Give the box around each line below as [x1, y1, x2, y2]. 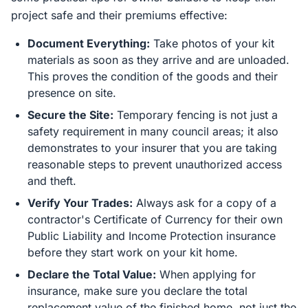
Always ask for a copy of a [133, 196, 276, 210]
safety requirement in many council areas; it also [27, 124, 278, 138]
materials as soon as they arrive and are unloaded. [27, 53, 289, 67]
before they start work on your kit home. [27, 245, 238, 259]
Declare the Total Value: [27, 267, 156, 281]
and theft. [27, 174, 76, 188]
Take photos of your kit [150, 36, 274, 50]
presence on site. [27, 86, 116, 100]
